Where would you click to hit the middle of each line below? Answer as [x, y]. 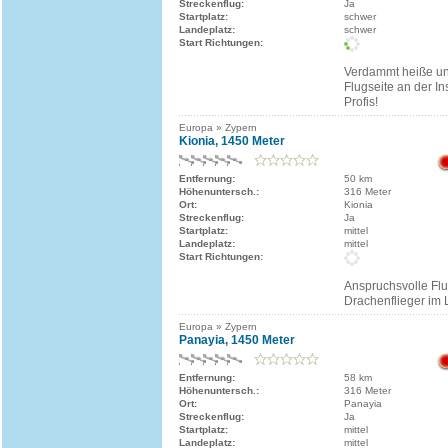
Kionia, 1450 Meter [232, 141]
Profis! [361, 102]
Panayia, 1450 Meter [237, 340]
